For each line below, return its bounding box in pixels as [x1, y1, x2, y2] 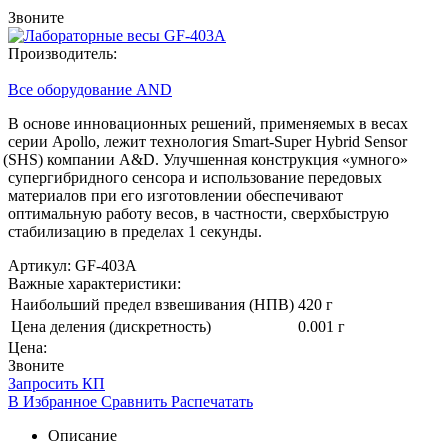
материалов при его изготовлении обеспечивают [8, 186, 343, 204]
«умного [342, 150, 401, 168]
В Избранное [8, 392, 101, 410]
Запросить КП [8, 374, 105, 392]
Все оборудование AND [8, 80, 172, 98]
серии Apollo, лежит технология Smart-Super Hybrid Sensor [8, 132, 407, 150]
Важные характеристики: [8, 274, 181, 292]
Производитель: [8, 44, 117, 62]
